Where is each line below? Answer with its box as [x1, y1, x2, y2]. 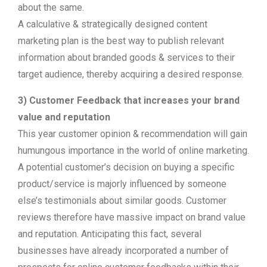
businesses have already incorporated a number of [18, 245, 229, 256]
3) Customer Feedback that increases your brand [18, 95, 240, 106]
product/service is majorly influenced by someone [18, 178, 226, 190]
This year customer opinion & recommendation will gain [18, 128, 247, 139]
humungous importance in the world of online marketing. [18, 145, 249, 156]
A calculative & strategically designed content [18, 18, 207, 30]
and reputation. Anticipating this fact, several [18, 228, 201, 240]
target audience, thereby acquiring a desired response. [18, 69, 244, 80]
